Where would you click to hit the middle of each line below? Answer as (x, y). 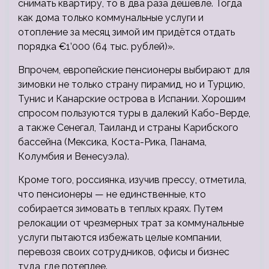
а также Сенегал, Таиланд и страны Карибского (128, 128)
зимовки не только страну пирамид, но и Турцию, (131, 85)
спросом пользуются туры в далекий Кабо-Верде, (134, 113)
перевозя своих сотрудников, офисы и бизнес (124, 252)
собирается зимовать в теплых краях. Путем (120, 209)
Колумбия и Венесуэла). (74, 157)
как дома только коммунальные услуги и (111, 18)
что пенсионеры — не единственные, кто (112, 195)
